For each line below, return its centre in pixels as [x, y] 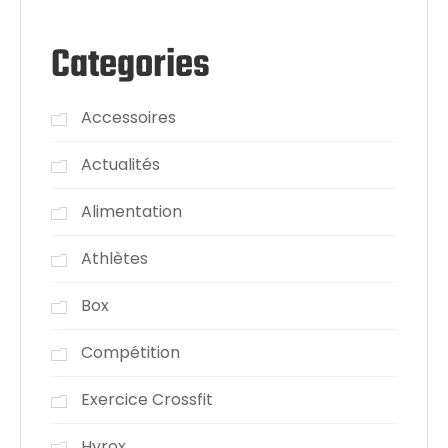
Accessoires [128, 117]
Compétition [130, 352]
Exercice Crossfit [147, 399]
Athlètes [114, 258]
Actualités [120, 164]
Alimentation [131, 211]
